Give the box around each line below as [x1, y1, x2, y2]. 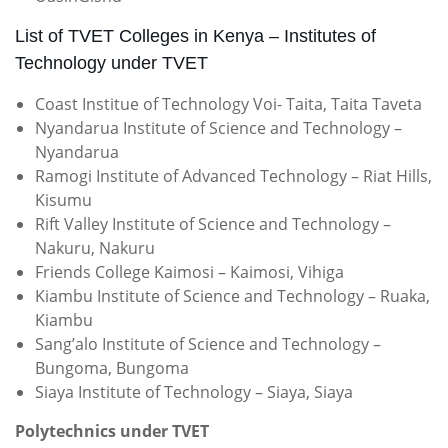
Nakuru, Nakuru [35, 237, 155, 259]
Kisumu [35, 189, 92, 211]
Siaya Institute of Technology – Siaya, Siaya [35, 381, 353, 403]
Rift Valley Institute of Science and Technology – [35, 213, 391, 235]
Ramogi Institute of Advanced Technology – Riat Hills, [35, 165, 432, 187]
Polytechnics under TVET [15, 420, 209, 442]
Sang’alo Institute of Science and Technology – [35, 333, 381, 355]
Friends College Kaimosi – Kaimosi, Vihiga [35, 261, 344, 283]
